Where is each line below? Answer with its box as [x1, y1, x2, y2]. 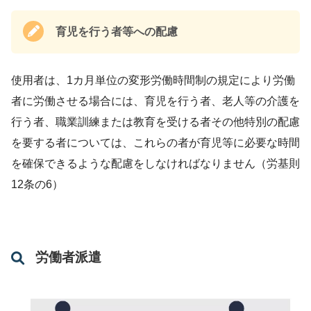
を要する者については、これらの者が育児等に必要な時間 [11, 136, 300, 149]
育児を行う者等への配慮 [56, 25, 178, 37]
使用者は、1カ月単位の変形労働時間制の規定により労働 [11, 74, 295, 86]
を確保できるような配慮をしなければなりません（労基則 [11, 157, 300, 169]
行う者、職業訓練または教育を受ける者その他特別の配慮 [11, 115, 300, 128]
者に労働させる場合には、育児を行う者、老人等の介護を [11, 94, 300, 107]
